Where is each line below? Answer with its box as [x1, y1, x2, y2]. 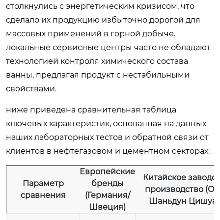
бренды [91, 179, 124, 188]
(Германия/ [84, 191, 130, 200]
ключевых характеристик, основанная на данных [6, 119, 206, 128]
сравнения [20, 191, 66, 200]
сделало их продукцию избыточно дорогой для [6, 15, 200, 25]
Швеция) [89, 202, 126, 212]
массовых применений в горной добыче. [6, 29, 175, 38]
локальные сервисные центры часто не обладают [6, 43, 211, 52]
